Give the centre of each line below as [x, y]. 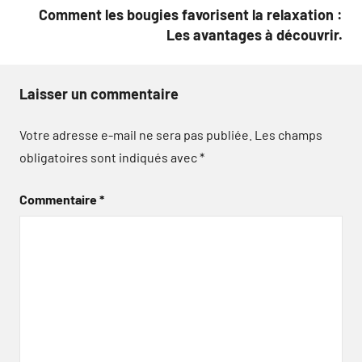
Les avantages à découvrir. [255, 35]
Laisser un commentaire [99, 94]
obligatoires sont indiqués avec [109, 157]
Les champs [288, 135]
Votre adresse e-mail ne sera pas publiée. [136, 135]
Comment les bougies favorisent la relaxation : [191, 15]
